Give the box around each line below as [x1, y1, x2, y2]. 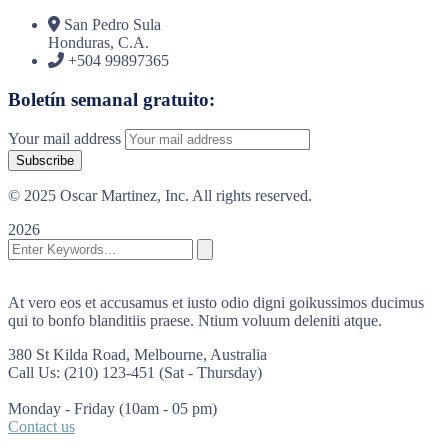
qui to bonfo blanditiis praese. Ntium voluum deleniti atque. [8, 312, 382, 330]
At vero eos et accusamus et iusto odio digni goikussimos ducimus [8, 294, 424, 312]
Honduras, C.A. [48, 33, 149, 51]
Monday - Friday [8, 400, 115, 418]
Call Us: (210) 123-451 [8, 364, 155, 382]
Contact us [8, 418, 75, 436]
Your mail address [8, 130, 121, 148]
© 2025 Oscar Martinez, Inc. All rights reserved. [8, 187, 312, 205]
